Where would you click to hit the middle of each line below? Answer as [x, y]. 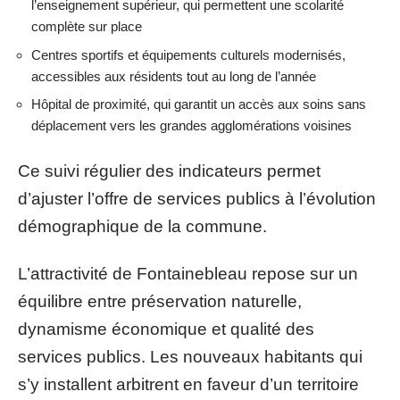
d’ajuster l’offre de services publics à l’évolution [197, 198]
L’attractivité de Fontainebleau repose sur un [188, 274]
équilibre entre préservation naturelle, [160, 301]
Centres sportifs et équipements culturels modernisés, [188, 54]
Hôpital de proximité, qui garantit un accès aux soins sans [199, 104]
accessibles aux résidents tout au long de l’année [174, 76]
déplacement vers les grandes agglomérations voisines [192, 125]
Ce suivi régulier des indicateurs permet [169, 171]
